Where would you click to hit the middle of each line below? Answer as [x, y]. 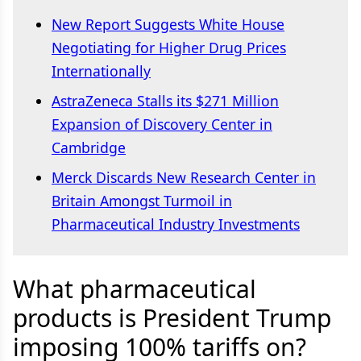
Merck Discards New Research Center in [184, 177]
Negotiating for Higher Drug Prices [169, 48]
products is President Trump [172, 318]
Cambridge [89, 147]
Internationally [101, 71]
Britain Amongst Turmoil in [142, 201]
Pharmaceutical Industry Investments [176, 224]
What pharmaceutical [135, 289]
